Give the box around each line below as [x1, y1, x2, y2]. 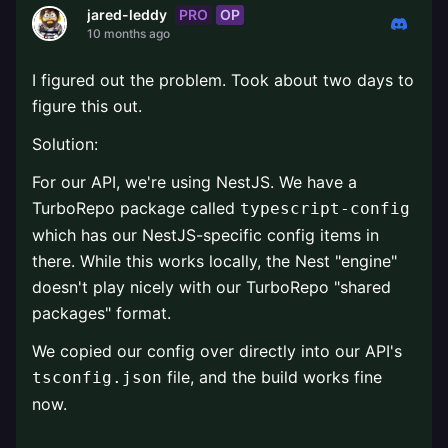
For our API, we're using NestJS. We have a [32, 172, 357, 192]
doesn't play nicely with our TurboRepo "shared [32, 277, 391, 297]
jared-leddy [87, 6, 167, 23]
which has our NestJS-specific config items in [32, 225, 379, 245]
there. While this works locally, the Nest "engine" [32, 251, 397, 271]
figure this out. [32, 96, 142, 116]
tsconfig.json [32, 368, 162, 387]
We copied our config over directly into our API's [32, 341, 402, 361]
